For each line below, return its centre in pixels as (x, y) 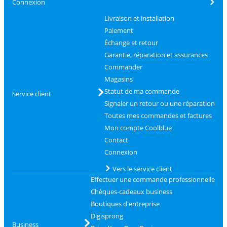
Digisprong (107, 216)
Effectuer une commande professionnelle (153, 179)
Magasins (118, 79)
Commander (123, 67)
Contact (116, 140)
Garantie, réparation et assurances (156, 55)
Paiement (119, 30)
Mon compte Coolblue (138, 128)
